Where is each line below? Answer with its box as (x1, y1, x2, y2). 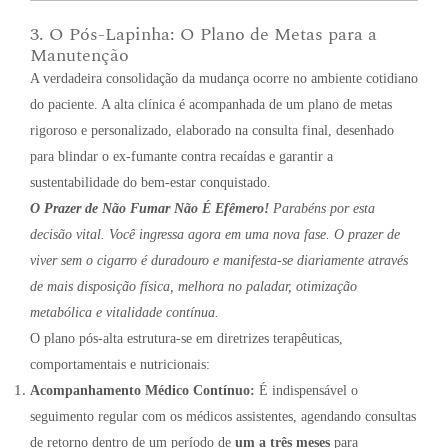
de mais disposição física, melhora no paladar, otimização (30, 278, 357, 294)
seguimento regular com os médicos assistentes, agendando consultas (30, 408, 416, 424)
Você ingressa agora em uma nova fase (109, 226, 326, 242)
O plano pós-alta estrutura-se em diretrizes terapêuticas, (30, 330, 343, 346)
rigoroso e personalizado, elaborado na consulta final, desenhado (30, 122, 394, 138)
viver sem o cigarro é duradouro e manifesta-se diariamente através (30, 252, 408, 268)
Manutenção (30, 41, 129, 69)
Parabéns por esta (273, 200, 375, 216)
